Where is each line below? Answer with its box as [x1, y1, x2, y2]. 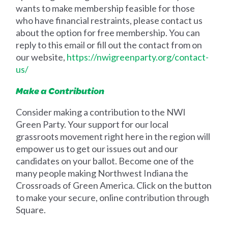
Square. [16, 204, 46, 216]
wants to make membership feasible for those [16, 3, 195, 14]
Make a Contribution [16, 84, 105, 98]
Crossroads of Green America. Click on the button [16, 180, 212, 191]
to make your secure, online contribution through [16, 192, 210, 204]
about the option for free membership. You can [16, 27, 201, 39]
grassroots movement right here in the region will [16, 131, 211, 142]
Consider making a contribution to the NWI [16, 106, 186, 118]
